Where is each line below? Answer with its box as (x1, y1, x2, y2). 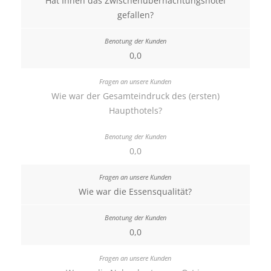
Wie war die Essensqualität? (79, 186, 192, 197)
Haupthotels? (108, 105, 162, 116)
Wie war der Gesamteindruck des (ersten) (51, 90, 220, 102)
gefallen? (117, 9, 154, 21)
